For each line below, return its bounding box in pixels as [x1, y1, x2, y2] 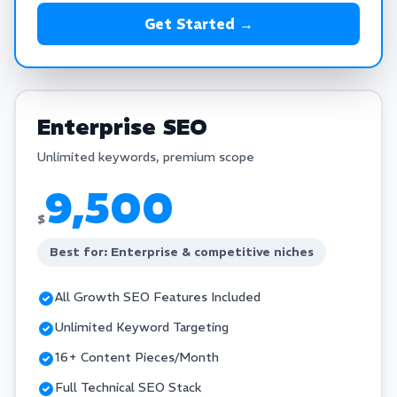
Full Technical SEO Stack [55, 379, 201, 395]
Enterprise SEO [37, 113, 207, 140]
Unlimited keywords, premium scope [37, 149, 254, 165]
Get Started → [144, 15, 253, 33]
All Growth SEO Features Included [55, 289, 261, 305]
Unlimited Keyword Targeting [55, 319, 229, 335]
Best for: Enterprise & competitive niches [50, 245, 314, 260]
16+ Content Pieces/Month [55, 349, 219, 365]
